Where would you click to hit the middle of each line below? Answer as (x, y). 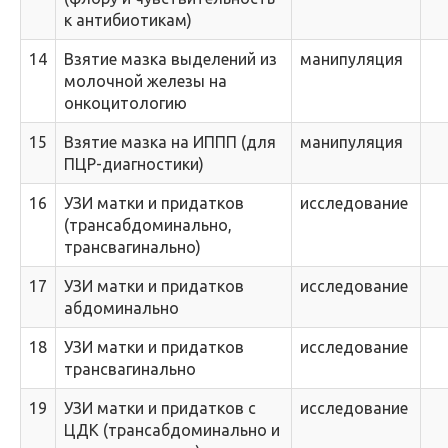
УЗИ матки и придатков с (160, 408)
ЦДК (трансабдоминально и (172, 430)
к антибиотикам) (128, 20)
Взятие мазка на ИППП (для (170, 142)
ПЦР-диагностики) (134, 164)
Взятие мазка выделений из (170, 59)
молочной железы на (145, 81)
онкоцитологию (125, 103)
